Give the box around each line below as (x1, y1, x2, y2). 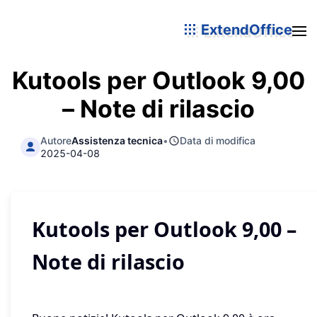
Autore (40, 134, 72, 146)
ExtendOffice (197, 21, 292, 38)
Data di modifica (180, 134, 256, 146)
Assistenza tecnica (71, 134, 163, 146)
